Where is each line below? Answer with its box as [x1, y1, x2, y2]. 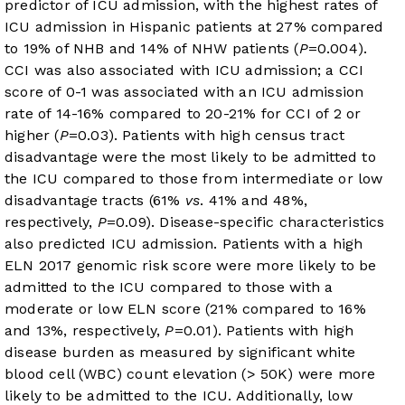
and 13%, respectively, [5, 322, 165, 340]
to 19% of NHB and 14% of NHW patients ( [5, 40, 299, 58]
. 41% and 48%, [200, 192, 307, 210]
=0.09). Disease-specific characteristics [106, 213, 385, 231]
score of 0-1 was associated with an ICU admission [5, 83, 364, 101]
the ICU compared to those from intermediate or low [5, 170, 383, 188]
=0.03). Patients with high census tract [68, 127, 345, 145]
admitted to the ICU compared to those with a [5, 278, 334, 297]
